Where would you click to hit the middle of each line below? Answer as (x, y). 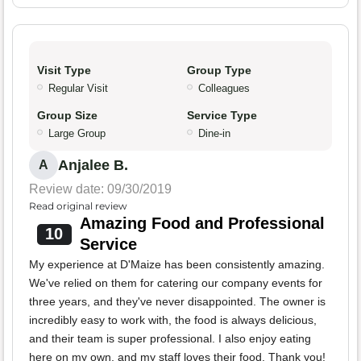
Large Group (77, 134)
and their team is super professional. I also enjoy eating (170, 339)
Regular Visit (78, 89)
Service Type (222, 116)
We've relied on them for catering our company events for (176, 283)
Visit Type (64, 71)
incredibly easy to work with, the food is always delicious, (173, 320)
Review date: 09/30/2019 (100, 189)
